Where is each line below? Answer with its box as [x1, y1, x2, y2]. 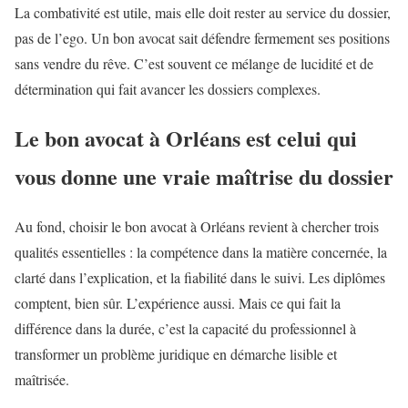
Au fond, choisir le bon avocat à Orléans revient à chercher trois [15, 217, 379, 237]
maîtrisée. [15, 370, 69, 390]
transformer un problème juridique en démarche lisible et [15, 344, 337, 364]
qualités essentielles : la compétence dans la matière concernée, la [15, 242, 387, 262]
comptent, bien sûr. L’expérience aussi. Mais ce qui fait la [15, 293, 341, 313]
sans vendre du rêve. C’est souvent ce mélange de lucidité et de [15, 53, 373, 73]
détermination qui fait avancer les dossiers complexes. [15, 78, 321, 98]
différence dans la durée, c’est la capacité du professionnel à [15, 319, 356, 339]
